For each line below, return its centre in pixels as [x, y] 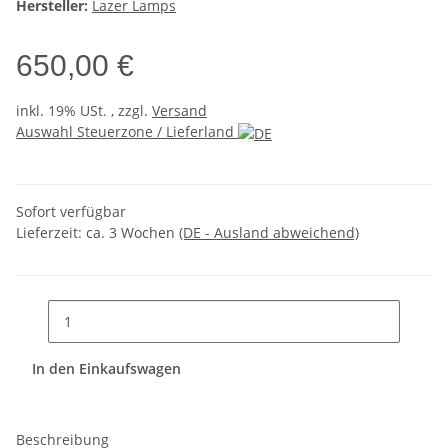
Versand [179, 111]
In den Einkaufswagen [108, 368]
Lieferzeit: [51, 232]
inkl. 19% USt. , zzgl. [84, 111]
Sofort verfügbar [71, 211]
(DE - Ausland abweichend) [269, 232]
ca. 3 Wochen [132, 232]
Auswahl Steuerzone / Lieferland [127, 132]
